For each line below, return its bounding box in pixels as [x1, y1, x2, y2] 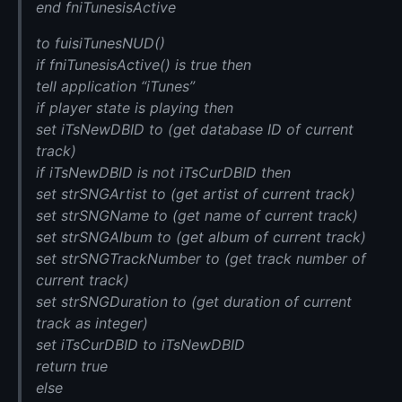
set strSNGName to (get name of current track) [36, 206, 358, 225]
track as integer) [36, 314, 148, 333]
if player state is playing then [36, 99, 233, 118]
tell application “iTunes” [36, 77, 195, 96]
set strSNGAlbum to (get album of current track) [36, 228, 366, 247]
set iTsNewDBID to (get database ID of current [36, 120, 354, 139]
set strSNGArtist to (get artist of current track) [36, 185, 355, 204]
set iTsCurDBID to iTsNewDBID [36, 336, 245, 354]
